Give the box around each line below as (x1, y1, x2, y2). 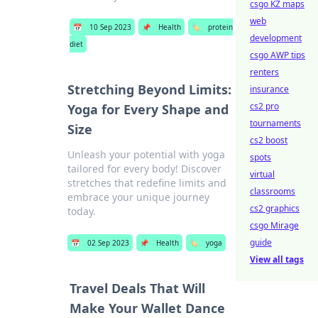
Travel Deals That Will (70, 280, 206, 297)
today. (67, 204, 96, 218)
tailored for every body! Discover (67, 162, 221, 175)
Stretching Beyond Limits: (67, 81, 231, 98)
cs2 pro (250, 100, 279, 112)
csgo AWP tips (250, 49, 305, 61)
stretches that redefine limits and (67, 176, 226, 190)
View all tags (250, 253, 304, 265)
